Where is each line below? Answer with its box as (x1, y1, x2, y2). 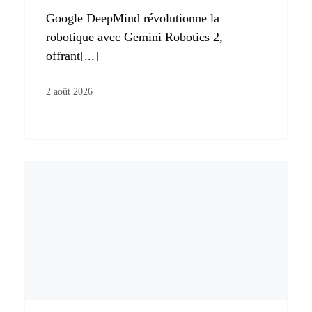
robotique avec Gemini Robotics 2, (46, 30, 223, 45)
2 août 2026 (46, 86, 93, 97)
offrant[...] (46, 49, 99, 63)
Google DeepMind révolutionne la (46, 11, 219, 26)
